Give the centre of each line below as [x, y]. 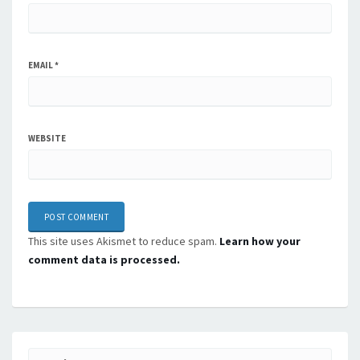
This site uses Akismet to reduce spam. [124, 241]
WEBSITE [47, 138]
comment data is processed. [104, 260]
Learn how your [260, 241]
